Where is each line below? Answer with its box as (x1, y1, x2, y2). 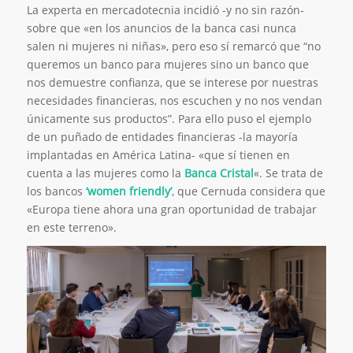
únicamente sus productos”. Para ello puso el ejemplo (26, 110, 311, 126)
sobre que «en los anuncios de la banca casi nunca (26, 20, 296, 35)
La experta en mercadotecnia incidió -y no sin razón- (26, 2, 304, 17)
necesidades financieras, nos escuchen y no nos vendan (26, 92, 322, 108)
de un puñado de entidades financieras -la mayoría (26, 128, 298, 144)
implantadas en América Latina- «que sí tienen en (26, 147, 290, 162)
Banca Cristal (184, 165, 254, 180)
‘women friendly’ (85, 183, 172, 199)
